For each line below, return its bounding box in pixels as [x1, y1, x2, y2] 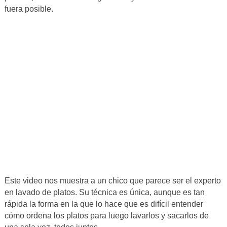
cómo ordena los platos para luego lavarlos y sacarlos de [4, 211, 209, 220]
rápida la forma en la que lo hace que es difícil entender [4, 200, 203, 209]
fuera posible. [4, 5, 53, 14]
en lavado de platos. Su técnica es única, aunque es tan [4, 188, 205, 197]
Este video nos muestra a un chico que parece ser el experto [4, 176, 221, 185]
